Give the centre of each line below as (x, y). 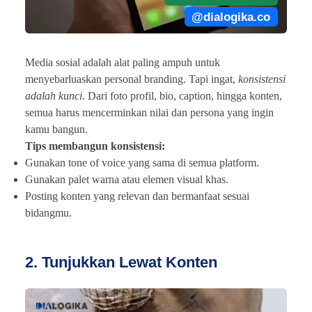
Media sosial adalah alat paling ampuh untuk (123, 62)
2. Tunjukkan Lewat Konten (121, 262)
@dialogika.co (231, 16)
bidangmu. (48, 212)
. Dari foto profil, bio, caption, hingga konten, (182, 95)
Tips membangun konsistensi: (95, 146)
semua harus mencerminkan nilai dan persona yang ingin (149, 112)
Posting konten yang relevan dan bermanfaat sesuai (137, 196)
